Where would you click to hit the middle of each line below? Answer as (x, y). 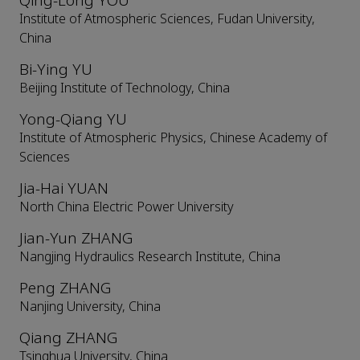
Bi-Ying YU (56, 70)
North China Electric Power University (127, 207)
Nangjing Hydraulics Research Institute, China (150, 257)
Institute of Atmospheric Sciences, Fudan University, (167, 19)
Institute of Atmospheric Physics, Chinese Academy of (173, 138)
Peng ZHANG (65, 288)
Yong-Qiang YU (73, 120)
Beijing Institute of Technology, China (125, 88)
